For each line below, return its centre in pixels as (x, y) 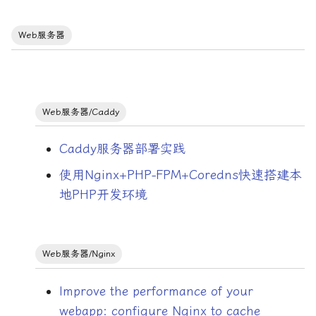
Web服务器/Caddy (80, 111)
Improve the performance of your (156, 291)
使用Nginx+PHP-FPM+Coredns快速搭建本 (180, 175)
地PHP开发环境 (103, 195)
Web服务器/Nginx (78, 254)
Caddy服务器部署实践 (122, 149)
